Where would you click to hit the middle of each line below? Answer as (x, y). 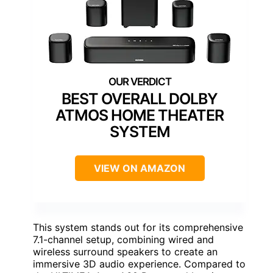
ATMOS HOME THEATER (140, 115)
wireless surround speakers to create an (125, 252)
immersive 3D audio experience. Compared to (139, 264)
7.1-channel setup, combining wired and (123, 240)
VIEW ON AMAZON (140, 168)
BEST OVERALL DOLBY (140, 99)
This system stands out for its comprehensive (138, 228)
